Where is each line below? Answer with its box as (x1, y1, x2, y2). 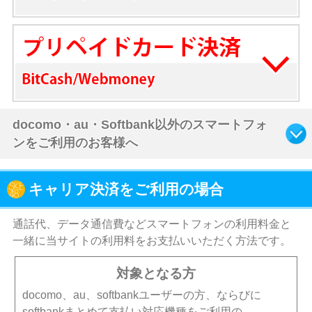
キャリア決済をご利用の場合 (29, 181, 224, 198)
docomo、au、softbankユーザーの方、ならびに (22, 289, 262, 302)
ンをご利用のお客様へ (12, 136, 138, 150)
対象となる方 (116, 266, 196, 281)
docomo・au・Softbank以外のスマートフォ (12, 118, 267, 132)
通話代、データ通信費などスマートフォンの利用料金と (12, 218, 291, 231)
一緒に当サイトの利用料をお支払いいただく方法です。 (12, 235, 291, 247)
